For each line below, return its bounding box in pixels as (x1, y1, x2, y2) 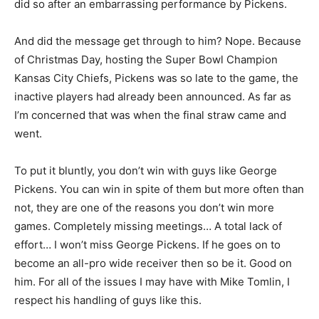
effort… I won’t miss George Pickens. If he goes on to (14, 237, 281, 251)
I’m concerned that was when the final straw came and (14, 108, 286, 122)
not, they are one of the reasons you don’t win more (14, 200, 274, 214)
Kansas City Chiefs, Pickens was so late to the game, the (14, 70, 298, 85)
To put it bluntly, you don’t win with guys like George (14, 163, 277, 177)
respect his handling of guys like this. (14, 293, 202, 307)
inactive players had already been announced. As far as (14, 89, 291, 103)
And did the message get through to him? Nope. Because (14, 33, 301, 48)
